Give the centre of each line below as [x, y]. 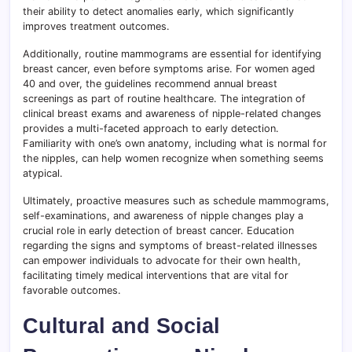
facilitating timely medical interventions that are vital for [156, 276]
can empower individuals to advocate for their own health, [162, 261]
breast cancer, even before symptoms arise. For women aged [169, 69]
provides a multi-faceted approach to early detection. [151, 129]
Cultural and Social [121, 326]
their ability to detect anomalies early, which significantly [158, 12]
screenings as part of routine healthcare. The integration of [164, 99]
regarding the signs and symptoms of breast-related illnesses [170, 246]
